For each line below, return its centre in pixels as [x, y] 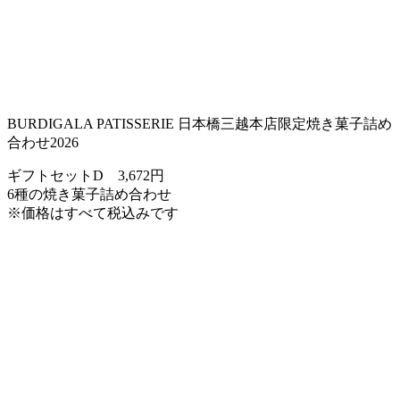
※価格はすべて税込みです [93, 212]
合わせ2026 [43, 142]
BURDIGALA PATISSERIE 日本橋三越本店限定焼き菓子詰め [200, 123]
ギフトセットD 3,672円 [86, 175]
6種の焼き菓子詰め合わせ [89, 194]
